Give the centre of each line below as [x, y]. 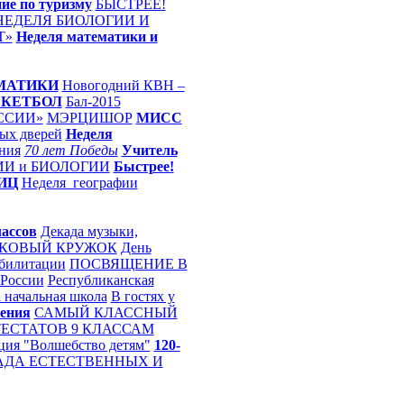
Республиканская [101, 280]
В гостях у [142, 296]
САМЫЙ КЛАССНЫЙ [106, 312]
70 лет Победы [71, 150]
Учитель [149, 150]
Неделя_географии [79, 183]
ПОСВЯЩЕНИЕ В [128, 264]
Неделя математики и [87, 37]
